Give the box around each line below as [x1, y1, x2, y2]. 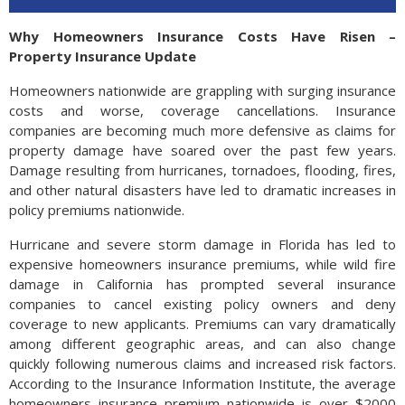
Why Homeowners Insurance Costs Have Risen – [9, 27, 396, 45]
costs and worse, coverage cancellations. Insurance [9, 101, 396, 119]
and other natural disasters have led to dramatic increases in [9, 181, 396, 199]
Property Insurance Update [9, 47, 196, 65]
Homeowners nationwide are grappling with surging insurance [9, 81, 396, 99]
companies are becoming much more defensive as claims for [9, 121, 396, 139]
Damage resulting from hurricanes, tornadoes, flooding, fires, [9, 161, 396, 179]
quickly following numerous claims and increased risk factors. [9, 354, 396, 372]
